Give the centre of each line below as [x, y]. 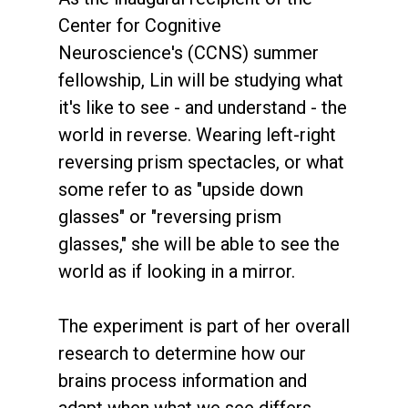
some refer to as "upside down [181, 190]
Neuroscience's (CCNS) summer [189, 53]
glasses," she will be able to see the [199, 245]
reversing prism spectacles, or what [201, 163]
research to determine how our [182, 354]
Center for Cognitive [140, 26]
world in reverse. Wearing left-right [197, 135]
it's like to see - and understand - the [203, 108]
